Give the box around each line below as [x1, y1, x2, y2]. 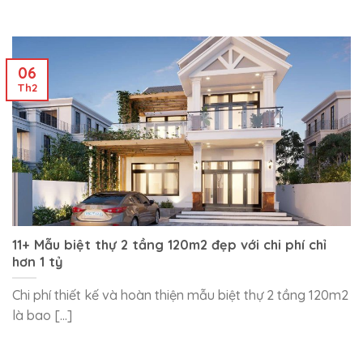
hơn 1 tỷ [12, 254, 63, 271]
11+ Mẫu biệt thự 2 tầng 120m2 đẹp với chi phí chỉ [12, 237, 327, 254]
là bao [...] [12, 307, 72, 324]
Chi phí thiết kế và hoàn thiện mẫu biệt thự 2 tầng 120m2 [12, 287, 348, 304]
